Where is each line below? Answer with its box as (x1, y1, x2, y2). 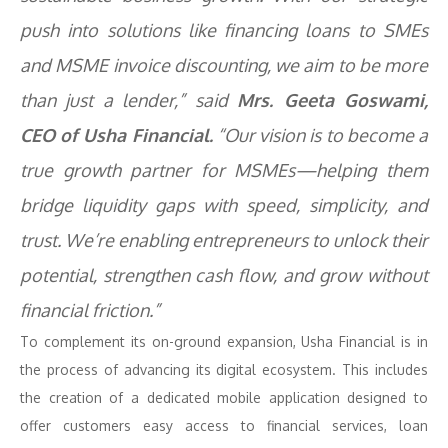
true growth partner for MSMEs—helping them (20, 159, 428, 181)
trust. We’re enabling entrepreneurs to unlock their (20, 229, 428, 251)
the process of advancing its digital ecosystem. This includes (20, 361, 428, 378)
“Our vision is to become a (212, 124, 429, 146)
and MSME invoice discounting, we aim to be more (20, 54, 428, 76)
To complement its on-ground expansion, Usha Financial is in (20, 333, 428, 350)
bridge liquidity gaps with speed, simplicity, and (20, 194, 428, 216)
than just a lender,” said (20, 89, 238, 111)
